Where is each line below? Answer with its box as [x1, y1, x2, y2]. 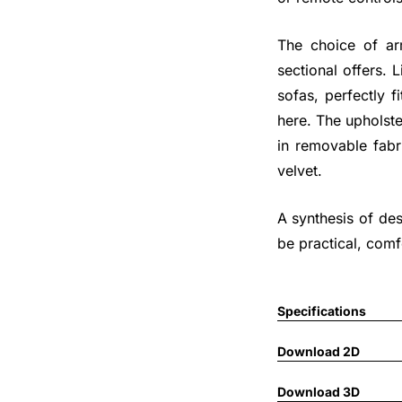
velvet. [276, 161, 322, 179]
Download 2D [276, 343, 360, 359]
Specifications [276, 302, 366, 319]
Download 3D [276, 383, 360, 399]
